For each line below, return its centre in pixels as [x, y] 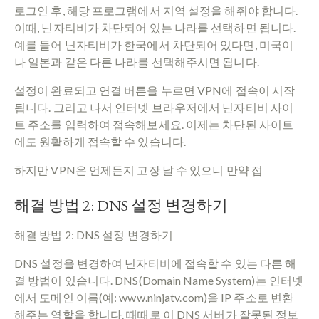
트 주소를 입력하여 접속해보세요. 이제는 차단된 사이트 [154, 124]
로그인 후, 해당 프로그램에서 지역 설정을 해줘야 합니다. [156, 10]
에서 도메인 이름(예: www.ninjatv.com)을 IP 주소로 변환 [154, 297]
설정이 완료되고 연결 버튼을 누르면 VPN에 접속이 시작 [155, 90]
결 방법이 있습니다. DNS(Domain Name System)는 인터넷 [159, 280]
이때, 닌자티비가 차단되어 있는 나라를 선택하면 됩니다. [155, 27]
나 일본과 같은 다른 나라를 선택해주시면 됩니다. [137, 61]
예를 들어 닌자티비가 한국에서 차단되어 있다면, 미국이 [154, 44]
